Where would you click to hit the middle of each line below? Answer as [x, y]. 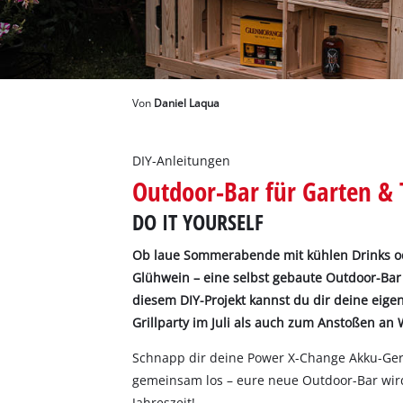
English [69, 81]
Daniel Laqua [187, 103]
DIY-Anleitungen [182, 161]
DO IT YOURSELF [198, 222]
